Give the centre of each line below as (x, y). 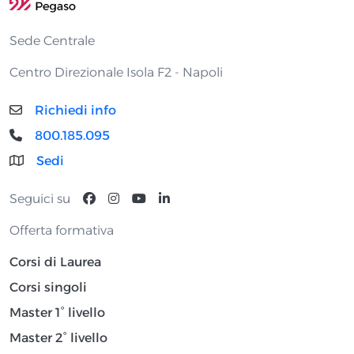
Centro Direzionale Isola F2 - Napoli (116, 72)
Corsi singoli (48, 287)
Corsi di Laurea (55, 262)
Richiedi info (75, 110)
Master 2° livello (58, 337)
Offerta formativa (62, 230)
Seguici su (40, 198)
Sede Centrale (52, 40)
